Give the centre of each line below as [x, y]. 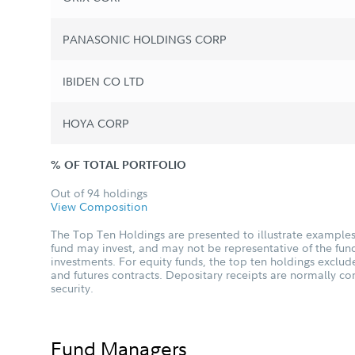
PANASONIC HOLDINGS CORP [145, 40]
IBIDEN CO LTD [103, 82]
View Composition [99, 207]
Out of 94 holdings [99, 193]
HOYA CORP [96, 124]
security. [72, 288]
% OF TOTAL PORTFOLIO [118, 165]
